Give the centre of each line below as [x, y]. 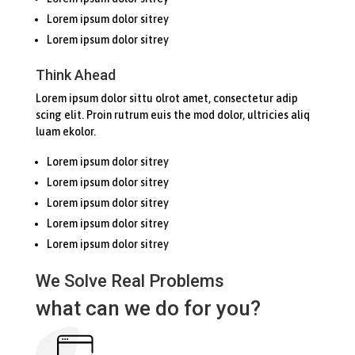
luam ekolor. [65, 131]
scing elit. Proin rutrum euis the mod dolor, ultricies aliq [172, 115]
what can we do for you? [148, 308]
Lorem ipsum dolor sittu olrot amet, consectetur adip [166, 98]
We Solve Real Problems [130, 281]
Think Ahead [75, 74]
